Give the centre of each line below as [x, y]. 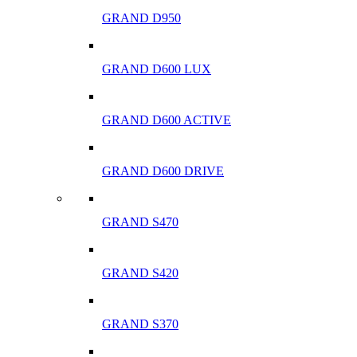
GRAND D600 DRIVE [163, 171]
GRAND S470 [140, 222]
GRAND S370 [140, 324]
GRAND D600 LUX [157, 69]
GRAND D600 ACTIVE [167, 120]
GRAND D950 [141, 18]
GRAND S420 [140, 273]
